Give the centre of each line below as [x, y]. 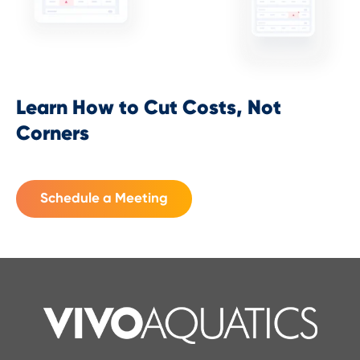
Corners [53, 134]
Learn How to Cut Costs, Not [149, 108]
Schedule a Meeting [104, 198]
